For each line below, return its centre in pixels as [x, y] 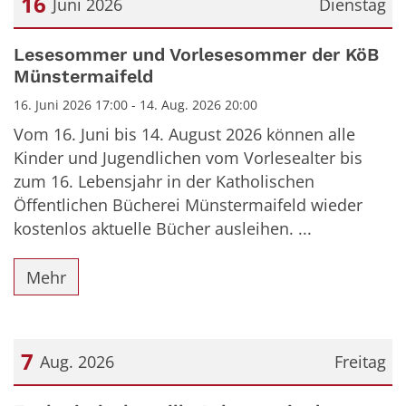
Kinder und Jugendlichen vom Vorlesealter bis [188, 158]
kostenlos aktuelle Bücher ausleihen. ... [163, 228]
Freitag [360, 362]
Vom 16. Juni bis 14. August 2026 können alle [184, 134]
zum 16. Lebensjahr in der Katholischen [164, 181]
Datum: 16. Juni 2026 [92, 45]
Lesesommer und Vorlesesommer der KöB [196, 55]
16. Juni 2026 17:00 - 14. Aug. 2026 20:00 [135, 105]
